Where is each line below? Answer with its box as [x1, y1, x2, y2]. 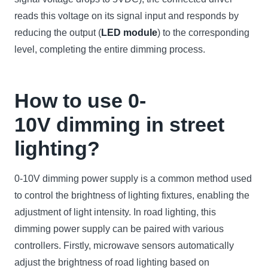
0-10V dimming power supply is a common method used [14, 173, 252, 184]
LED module [101, 27, 157, 38]
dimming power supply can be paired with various [14, 223, 224, 234]
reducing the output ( [14, 27, 101, 38]
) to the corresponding [157, 27, 249, 38]
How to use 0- [14, 89, 146, 112]
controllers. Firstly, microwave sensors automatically [14, 240, 234, 251]
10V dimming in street [14, 112, 224, 136]
